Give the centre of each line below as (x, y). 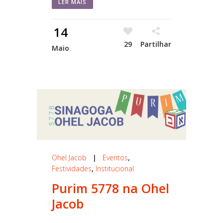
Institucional (115, 168)
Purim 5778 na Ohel (111, 188)
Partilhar (156, 44)
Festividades (72, 168)
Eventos (115, 157)
